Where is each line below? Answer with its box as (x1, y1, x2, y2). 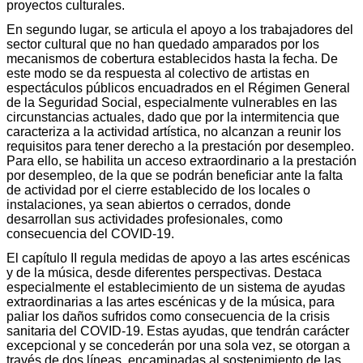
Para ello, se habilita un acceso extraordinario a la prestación (6, 153, 357, 168)
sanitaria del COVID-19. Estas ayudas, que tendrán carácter (6, 323, 349, 338)
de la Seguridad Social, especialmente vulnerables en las (6, 95, 337, 109)
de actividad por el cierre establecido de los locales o (6, 182, 310, 197)
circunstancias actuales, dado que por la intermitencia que (6, 109, 340, 124)
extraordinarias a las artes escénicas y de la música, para (6, 294, 335, 309)
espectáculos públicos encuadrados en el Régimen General (6, 80, 350, 95)
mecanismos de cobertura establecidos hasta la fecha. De (6, 51, 338, 66)
